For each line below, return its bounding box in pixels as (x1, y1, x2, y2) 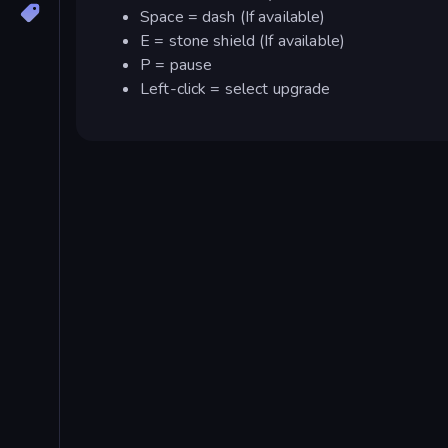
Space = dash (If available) (140, 5, 326, 28)
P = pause (140, 53, 213, 76)
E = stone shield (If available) (140, 29, 346, 52)
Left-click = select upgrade (140, 77, 331, 100)
